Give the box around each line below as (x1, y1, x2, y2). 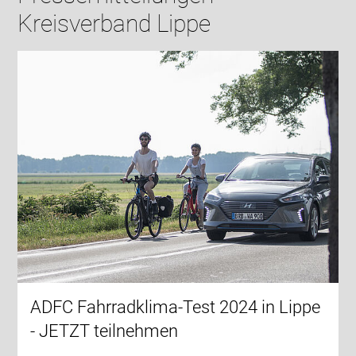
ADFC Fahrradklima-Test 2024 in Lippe (30, 297, 321, 318)
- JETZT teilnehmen (30, 321, 179, 342)
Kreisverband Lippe (17, 9, 211, 37)
